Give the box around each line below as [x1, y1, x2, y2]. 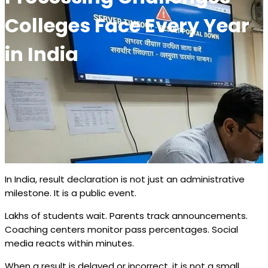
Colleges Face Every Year [5, 12, 249, 39]
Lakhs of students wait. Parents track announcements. [5, 209, 248, 223]
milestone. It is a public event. [5, 187, 136, 200]
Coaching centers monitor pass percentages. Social [5, 223, 238, 236]
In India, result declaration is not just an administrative [5, 173, 245, 186]
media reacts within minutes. [5, 237, 134, 250]
